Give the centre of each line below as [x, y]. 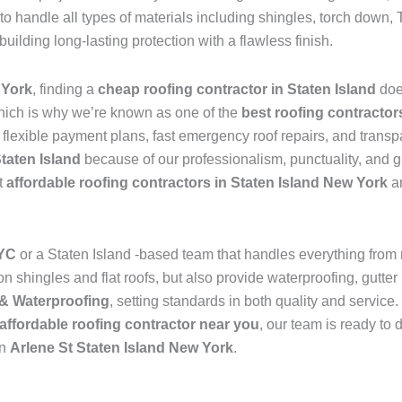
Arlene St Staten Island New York [122, 348]
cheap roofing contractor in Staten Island [239, 90]
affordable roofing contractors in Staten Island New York [197, 183]
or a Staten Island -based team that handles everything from [208, 255]
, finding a [65, 90]
